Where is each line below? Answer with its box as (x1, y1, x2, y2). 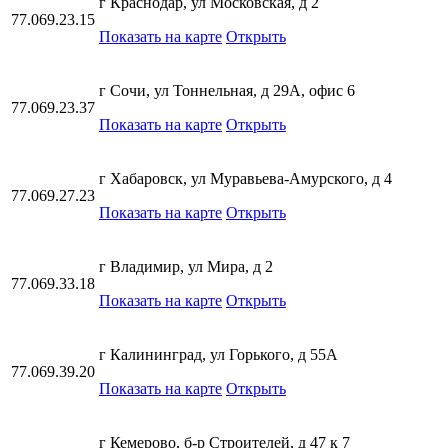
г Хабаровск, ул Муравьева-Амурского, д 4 (99, 170, 392, 187)
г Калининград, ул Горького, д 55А (99, 346, 338, 363)
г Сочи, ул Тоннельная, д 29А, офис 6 (99, 82, 355, 99)
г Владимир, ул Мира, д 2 (99, 258, 273, 275)
